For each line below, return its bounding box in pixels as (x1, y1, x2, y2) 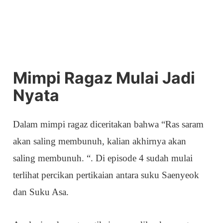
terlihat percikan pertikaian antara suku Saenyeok (13, 169, 200, 180)
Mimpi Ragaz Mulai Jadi (13, 68, 196, 88)
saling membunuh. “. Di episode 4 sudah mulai (13, 152, 193, 163)
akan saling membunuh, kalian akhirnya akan (13, 135, 187, 146)
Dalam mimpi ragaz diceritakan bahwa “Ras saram (13, 118, 204, 129)
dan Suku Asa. (13, 186, 69, 197)
